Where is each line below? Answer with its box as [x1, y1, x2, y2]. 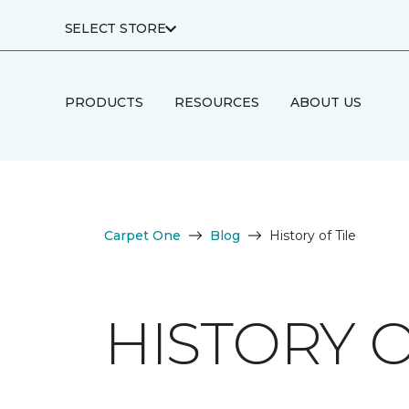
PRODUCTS [64, 93, 143, 110]
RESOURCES [173, 93, 259, 110]
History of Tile [269, 227, 356, 244]
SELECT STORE [64, 20, 166, 37]
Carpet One [104, 227, 181, 244]
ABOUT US [289, 93, 362, 110]
